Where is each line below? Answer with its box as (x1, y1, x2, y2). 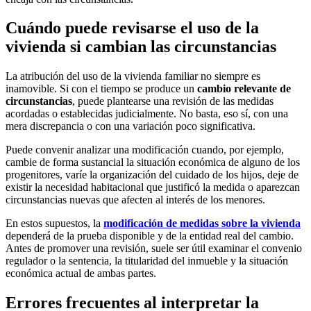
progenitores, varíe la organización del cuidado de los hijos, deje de (6, 169, 299, 181)
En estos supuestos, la (6, 217, 103, 230)
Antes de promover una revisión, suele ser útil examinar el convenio (6, 242, 302, 255)
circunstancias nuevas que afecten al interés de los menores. (6, 194, 265, 206)
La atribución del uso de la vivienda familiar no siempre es (6, 70, 260, 83)
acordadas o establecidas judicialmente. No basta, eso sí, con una (6, 108, 288, 120)
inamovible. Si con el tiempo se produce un (6, 83, 197, 95)
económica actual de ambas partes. (6, 267, 156, 280)
